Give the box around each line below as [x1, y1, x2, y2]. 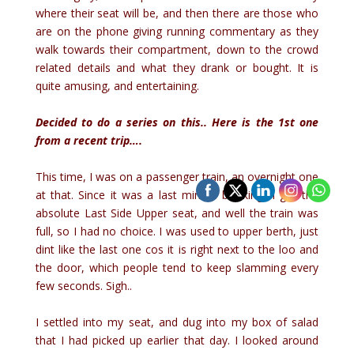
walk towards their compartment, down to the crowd [35, 41, 319, 57]
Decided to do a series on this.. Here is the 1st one [35, 114, 319, 130]
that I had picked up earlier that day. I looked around [35, 332, 319, 348]
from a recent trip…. [35, 132, 145, 148]
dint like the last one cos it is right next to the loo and [35, 241, 319, 257]
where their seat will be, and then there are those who [35, 5, 319, 21]
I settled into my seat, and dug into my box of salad [35, 314, 319, 330]
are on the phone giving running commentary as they [35, 23, 319, 39]
